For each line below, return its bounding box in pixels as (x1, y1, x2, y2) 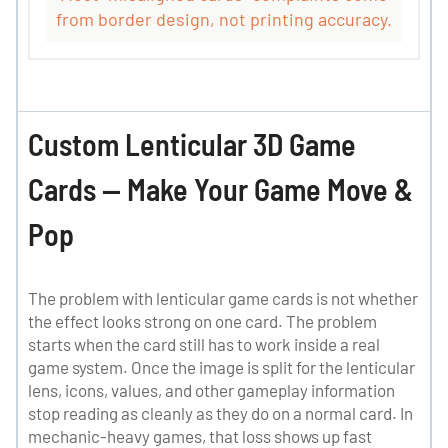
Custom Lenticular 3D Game (28, 125, 356, 162)
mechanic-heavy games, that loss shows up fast (28, 425, 372, 446)
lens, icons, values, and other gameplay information (28, 379, 395, 400)
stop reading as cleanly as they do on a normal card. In (28, 402, 413, 423)
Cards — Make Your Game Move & (28, 170, 413, 207)
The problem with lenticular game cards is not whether (28, 287, 418, 308)
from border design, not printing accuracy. (56, 7, 392, 30)
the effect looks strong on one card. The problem (28, 310, 377, 331)
